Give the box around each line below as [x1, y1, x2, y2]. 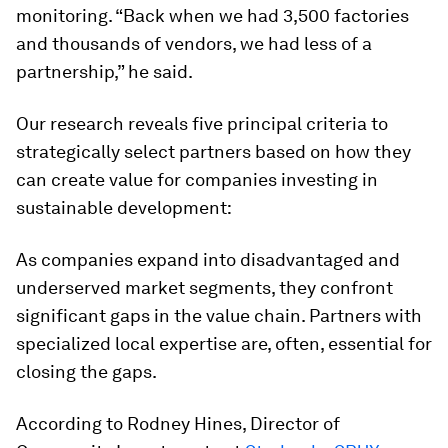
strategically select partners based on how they [16, 140, 411, 162]
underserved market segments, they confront [16, 276, 393, 298]
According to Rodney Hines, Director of [16, 412, 340, 434]
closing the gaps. [16, 360, 157, 382]
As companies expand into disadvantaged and [16, 248, 400, 270]
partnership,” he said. [16, 60, 193, 82]
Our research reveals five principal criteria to [16, 112, 388, 134]
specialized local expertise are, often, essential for [16, 332, 432, 354]
